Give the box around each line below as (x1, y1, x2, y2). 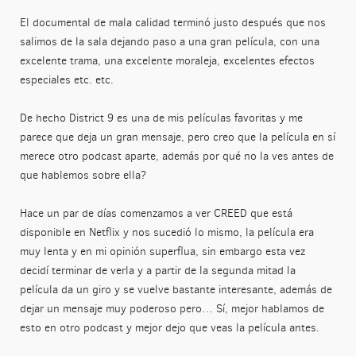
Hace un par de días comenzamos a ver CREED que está (19, 206, 292, 222)
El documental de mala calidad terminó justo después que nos (19, 15, 326, 31)
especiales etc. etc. (19, 72, 114, 88)
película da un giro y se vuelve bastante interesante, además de (19, 282, 332, 298)
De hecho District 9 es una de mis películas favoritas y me (19, 110, 303, 126)
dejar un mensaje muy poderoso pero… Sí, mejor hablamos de (19, 301, 324, 317)
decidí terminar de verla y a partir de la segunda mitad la (19, 263, 296, 279)
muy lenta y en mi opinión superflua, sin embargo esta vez (19, 244, 305, 260)
